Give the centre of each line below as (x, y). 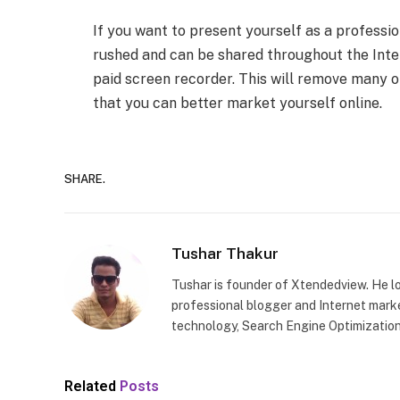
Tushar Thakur (225, 254)
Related (92, 387)
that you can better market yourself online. (238, 104)
